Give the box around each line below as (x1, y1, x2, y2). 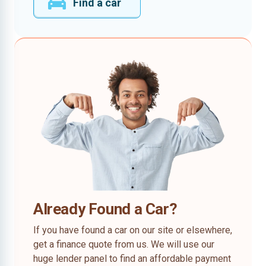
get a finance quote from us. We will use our (33, 239, 214, 250)
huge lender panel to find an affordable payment (33, 253, 231, 264)
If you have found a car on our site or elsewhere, (33, 224, 232, 236)
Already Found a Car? (33, 200, 178, 218)
